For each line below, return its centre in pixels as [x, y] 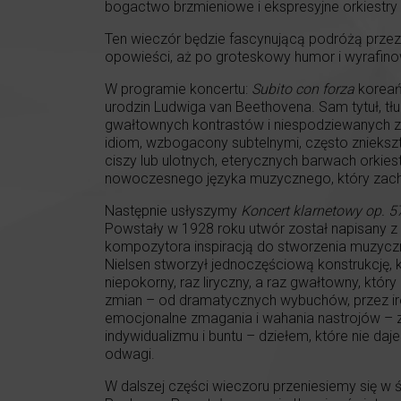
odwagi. [130, 354]
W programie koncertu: [178, 90]
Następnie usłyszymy [171, 211]
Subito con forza [305, 90]
